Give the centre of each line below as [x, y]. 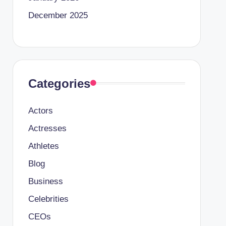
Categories [59, 83]
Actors [40, 110]
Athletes [43, 146]
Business [45, 181]
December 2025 [58, 15]
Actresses [47, 128]
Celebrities [48, 199]
